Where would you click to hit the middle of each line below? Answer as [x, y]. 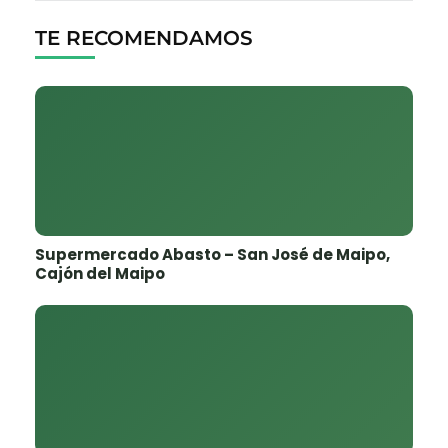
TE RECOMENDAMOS [144, 38]
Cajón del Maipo [100, 274]
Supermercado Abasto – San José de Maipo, [212, 255]
